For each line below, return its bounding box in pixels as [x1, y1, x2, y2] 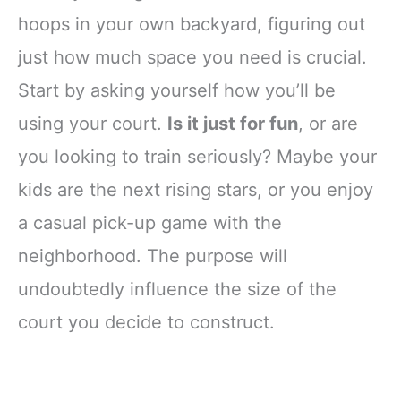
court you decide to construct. [18, 311, 275, 333]
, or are [298, 112, 358, 134]
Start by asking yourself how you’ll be [18, 79, 336, 101]
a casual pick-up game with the [18, 211, 282, 234]
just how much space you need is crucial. [18, 46, 367, 68]
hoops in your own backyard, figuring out [18, 13, 365, 35]
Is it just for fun [167, 112, 298, 134]
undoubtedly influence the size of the [18, 277, 337, 300]
